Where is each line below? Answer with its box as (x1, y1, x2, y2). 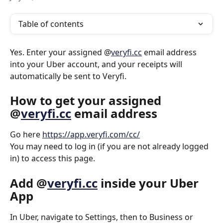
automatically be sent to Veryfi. (10, 71, 126, 82)
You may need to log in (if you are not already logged (10, 141, 211, 152)
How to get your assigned (10, 92, 164, 109)
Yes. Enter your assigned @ (10, 47, 111, 58)
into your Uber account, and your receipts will (10, 59, 184, 70)
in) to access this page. (10, 153, 95, 164)
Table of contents (18, 18, 84, 29)
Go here (10, 129, 42, 140)
